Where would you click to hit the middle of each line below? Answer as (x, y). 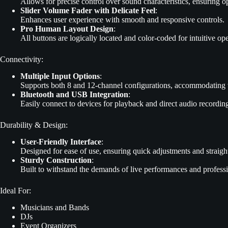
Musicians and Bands (55, 207)
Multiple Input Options (60, 76)
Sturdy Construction (56, 160)
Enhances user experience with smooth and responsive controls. (122, 20)
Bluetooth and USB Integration (74, 95)
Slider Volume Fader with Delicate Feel (88, 11)
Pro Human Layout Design (67, 29)
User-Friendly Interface (61, 142)
